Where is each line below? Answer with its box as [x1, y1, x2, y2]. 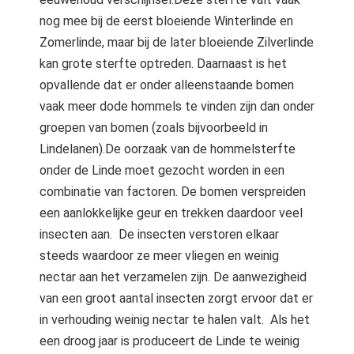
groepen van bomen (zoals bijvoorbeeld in [40, 120, 268, 135]
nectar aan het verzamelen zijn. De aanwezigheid [40, 269, 307, 284]
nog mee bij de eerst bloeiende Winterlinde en [40, 13, 293, 28]
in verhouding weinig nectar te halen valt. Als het [40, 312, 310, 327]
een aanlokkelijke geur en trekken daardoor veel [40, 205, 303, 220]
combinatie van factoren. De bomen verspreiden [40, 184, 306, 199]
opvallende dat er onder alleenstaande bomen [40, 77, 294, 92]
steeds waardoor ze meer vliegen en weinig [40, 248, 279, 263]
